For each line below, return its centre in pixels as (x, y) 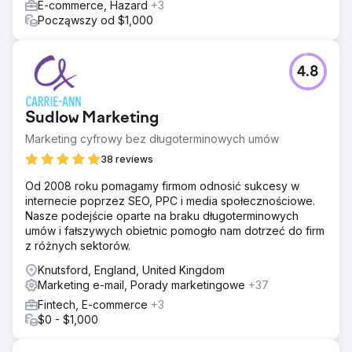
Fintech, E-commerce (94, 304)
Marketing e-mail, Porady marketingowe (143, 284)
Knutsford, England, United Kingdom (131, 269)
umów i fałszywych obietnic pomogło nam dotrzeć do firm (175, 230)
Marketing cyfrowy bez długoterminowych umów (152, 138)
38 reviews (127, 159)
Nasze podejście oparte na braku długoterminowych (162, 215)
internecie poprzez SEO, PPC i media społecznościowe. (170, 200)
